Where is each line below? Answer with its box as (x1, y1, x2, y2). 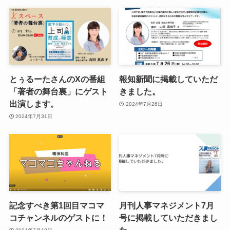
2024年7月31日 (15, 113, 53, 119)
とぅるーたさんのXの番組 (9, 74, 105, 84)
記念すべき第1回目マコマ (9, 201, 104, 210)
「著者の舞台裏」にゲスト (9, 87, 108, 97)
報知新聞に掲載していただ (119, 74, 218, 84)
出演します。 (9, 99, 59, 109)
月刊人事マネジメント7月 (119, 201, 215, 210)
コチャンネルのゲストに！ (9, 213, 108, 223)
